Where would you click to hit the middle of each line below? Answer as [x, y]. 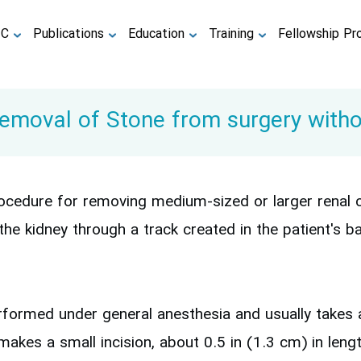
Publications [69, 34]
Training [232, 34]
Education [157, 34]
